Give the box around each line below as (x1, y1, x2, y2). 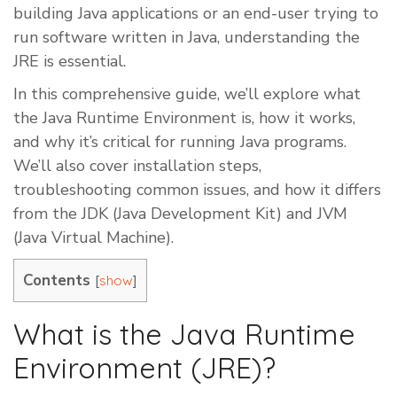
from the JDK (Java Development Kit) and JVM (13, 203, 347, 224)
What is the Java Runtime (13, 316, 355, 353)
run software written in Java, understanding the (13, 27, 360, 48)
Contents (23, 270, 90, 291)
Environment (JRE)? (13, 350, 276, 386)
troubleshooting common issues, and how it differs (13, 179, 381, 200)
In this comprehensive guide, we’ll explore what (13, 83, 361, 105)
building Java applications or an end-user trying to (13, 3, 378, 24)
